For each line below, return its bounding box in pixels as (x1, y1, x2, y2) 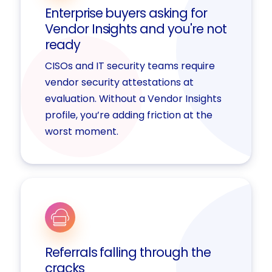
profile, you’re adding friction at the (44, 107, 212, 122)
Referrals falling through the (44, 243, 211, 261)
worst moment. (44, 124, 118, 138)
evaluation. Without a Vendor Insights (44, 91, 222, 106)
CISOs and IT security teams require (44, 58, 215, 73)
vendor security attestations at (44, 75, 194, 89)
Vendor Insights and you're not (44, 19, 226, 38)
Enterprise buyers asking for (44, 4, 207, 22)
